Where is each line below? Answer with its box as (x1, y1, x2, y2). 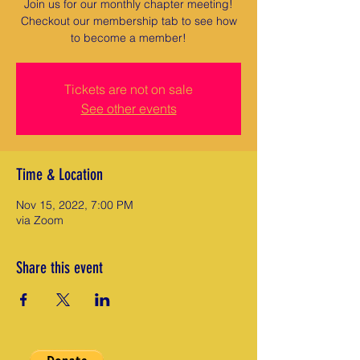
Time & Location (16, 165, 103, 184)
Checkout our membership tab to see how (20, 14, 237, 28)
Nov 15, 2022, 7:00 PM (16, 198, 133, 212)
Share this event (16, 258, 103, 277)
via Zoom (16, 213, 63, 227)
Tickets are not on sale (64, 81, 193, 97)
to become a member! (71, 31, 186, 45)
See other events (80, 100, 177, 117)
